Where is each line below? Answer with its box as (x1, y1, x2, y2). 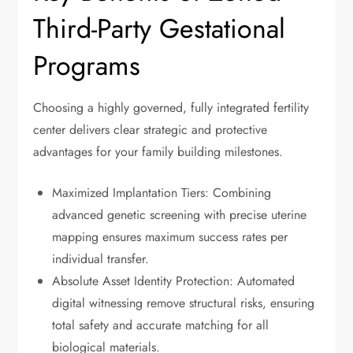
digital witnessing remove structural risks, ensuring (52, 294, 315, 313)
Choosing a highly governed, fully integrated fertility (33, 98, 310, 117)
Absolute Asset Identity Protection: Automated (52, 272, 295, 291)
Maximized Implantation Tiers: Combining (52, 184, 272, 203)
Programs (33, 46, 141, 86)
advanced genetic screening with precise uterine (52, 206, 307, 225)
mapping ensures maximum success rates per (52, 228, 288, 247)
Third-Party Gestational (33, 9, 286, 49)
